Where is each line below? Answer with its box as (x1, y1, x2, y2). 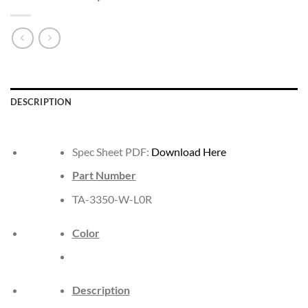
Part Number (71, 168, 136, 182)
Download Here (151, 144, 226, 158)
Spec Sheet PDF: (71, 144, 151, 158)
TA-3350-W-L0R (71, 192, 152, 206)
